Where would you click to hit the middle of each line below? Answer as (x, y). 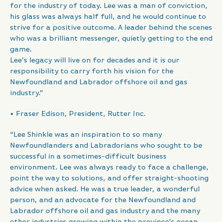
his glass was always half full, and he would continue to (108, 17)
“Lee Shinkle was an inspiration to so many (86, 135)
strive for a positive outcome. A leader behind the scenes (111, 28)
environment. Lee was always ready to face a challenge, (109, 167)
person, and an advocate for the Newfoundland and (103, 200)
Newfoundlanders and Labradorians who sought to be (106, 146)
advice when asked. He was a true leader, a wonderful (105, 189)
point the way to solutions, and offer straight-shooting (109, 178)
